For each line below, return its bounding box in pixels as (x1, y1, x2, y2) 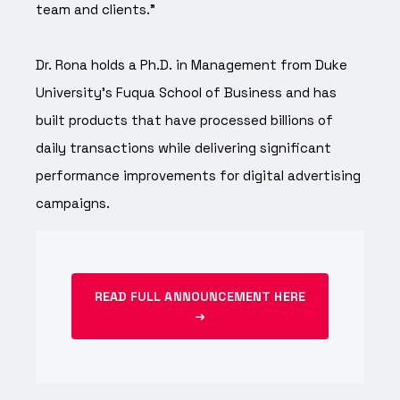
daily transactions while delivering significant (36, 138, 331, 156)
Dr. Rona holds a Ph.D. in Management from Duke (36, 55, 347, 73)
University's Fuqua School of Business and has (36, 83, 337, 101)
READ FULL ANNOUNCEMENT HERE (94, 288, 306, 305)
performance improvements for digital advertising (36, 166, 361, 184)
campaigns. (36, 194, 110, 212)
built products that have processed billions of (36, 111, 333, 129)
